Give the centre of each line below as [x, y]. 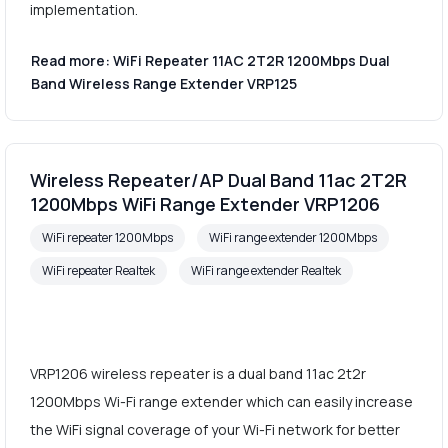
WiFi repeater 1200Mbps [107, 237]
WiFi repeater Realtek [98, 270]
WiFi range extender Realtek [265, 270]
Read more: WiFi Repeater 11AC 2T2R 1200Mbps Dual [210, 60]
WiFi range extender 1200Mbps [292, 237]
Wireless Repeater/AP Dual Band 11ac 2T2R [218, 179]
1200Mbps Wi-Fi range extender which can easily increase [221, 401]
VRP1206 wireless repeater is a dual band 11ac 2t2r [197, 373]
